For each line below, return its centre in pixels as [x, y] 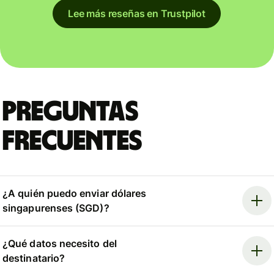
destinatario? [34, 258]
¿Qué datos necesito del [60, 243]
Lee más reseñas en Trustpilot [137, 13]
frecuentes [72, 142]
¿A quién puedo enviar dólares [75, 194]
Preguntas [71, 112]
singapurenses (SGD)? [56, 208]
